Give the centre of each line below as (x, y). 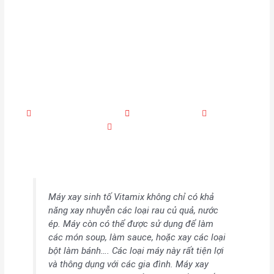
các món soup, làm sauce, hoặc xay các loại (137, 238)
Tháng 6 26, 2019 (167, 114)
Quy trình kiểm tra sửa (137, 44)
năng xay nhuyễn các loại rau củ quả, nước (133, 211)
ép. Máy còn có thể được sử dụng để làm (131, 224)
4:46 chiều (231, 114)
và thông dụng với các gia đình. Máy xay (128, 265)
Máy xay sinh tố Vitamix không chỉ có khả (131, 197)
